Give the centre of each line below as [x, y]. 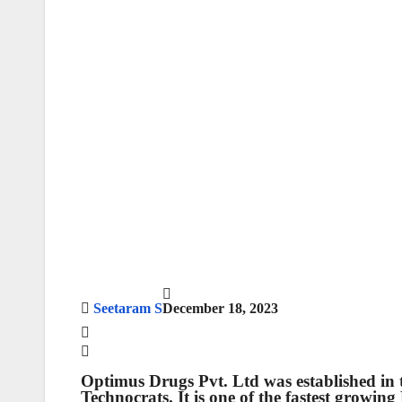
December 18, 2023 [220, 308]
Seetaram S [128, 308]
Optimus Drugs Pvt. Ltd [172, 380]
